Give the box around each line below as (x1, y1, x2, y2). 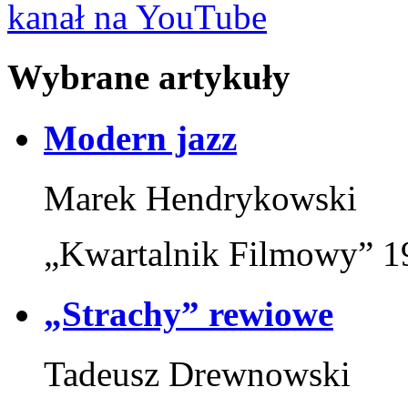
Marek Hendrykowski (44, 178, 357, 218)
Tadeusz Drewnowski (44, 354, 351, 394)
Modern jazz (44, 117, 237, 158)
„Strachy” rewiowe (44, 294, 333, 334)
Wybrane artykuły (7, 57, 291, 97)
